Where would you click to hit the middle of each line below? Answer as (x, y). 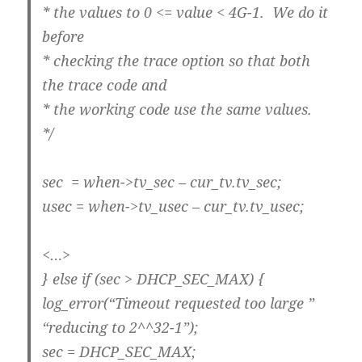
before (63, 36)
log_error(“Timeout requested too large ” (179, 303)
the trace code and (105, 84)
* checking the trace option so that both (177, 60)
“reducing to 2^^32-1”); (120, 327)
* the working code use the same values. (177, 109)
